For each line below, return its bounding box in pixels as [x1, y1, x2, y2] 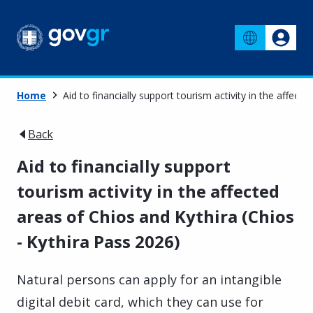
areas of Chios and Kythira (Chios [17, 204, 294, 228]
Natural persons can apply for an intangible [17, 270, 282, 288]
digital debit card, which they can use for [17, 293, 263, 310]
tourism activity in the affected [17, 179, 279, 203]
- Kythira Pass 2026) [17, 229, 180, 253]
